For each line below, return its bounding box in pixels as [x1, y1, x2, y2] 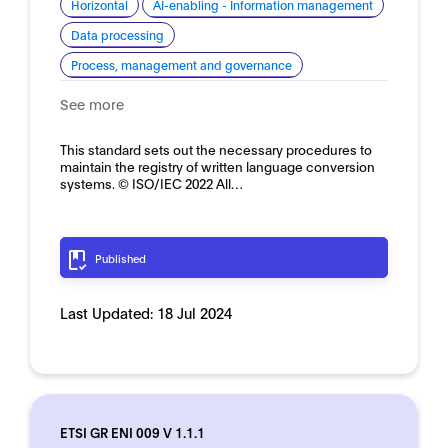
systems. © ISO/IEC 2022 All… [60, 174, 243, 192]
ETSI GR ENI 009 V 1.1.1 [60, 423, 205, 441]
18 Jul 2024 [157, 303, 232, 322]
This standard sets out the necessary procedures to [60, 140, 372, 158]
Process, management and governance [71, 57, 292, 72]
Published [95, 251, 146, 265]
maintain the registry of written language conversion [60, 157, 375, 175]
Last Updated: [60, 303, 157, 322]
